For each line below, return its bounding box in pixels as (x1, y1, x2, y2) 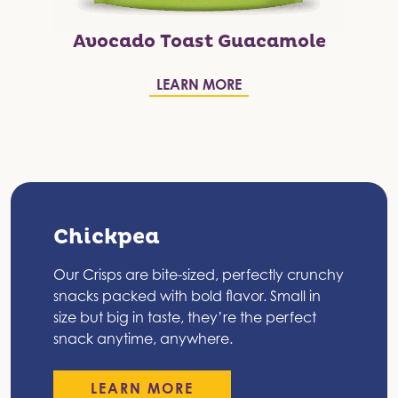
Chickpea (53, 224, 160, 251)
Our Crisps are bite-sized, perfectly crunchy (53, 266, 344, 284)
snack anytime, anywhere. (53, 330, 233, 348)
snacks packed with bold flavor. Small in (53, 287, 321, 306)
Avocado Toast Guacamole (72, 31, 326, 53)
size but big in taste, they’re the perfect (53, 308, 316, 327)
